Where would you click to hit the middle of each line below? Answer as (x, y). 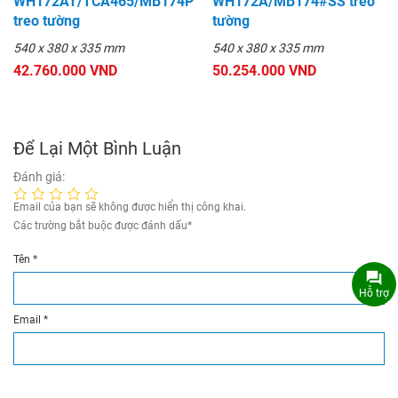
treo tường (47, 21)
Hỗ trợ (374, 293)
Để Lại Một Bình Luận (97, 149)
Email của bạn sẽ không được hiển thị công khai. (130, 207)
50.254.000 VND (264, 71)
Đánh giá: (39, 177)
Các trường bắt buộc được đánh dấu (100, 226)
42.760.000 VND (65, 71)
